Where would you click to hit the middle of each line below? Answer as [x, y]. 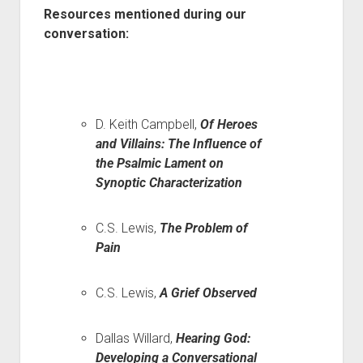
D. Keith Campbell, [147, 124]
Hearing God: [213, 338]
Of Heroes [228, 124]
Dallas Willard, [135, 338]
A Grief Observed [208, 293]
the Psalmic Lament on [159, 163]
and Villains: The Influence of [178, 144]
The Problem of [203, 228]
